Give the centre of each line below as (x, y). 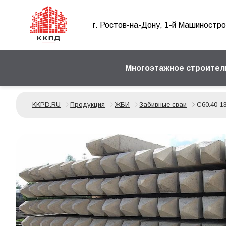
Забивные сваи (163, 105)
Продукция (88, 105)
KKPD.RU (46, 105)
